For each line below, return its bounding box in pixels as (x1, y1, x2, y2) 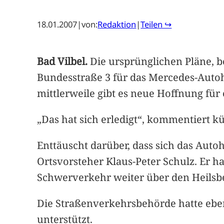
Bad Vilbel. (37, 54, 88, 68)
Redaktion (97, 18, 136, 30)
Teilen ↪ (140, 18, 172, 30)
